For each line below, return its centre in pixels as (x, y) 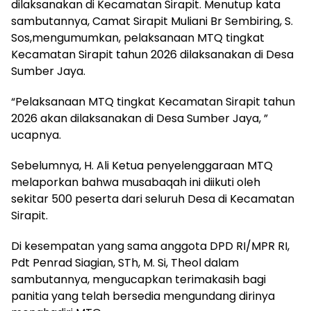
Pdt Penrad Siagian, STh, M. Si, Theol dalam (125, 262)
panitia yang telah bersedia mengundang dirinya (143, 296)
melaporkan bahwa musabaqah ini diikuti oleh (136, 182)
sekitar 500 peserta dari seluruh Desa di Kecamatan (153, 199)
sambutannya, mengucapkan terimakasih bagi (138, 279)
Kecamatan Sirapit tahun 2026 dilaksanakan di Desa (152, 54)
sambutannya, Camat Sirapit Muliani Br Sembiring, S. (152, 21)
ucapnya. (36, 135)
